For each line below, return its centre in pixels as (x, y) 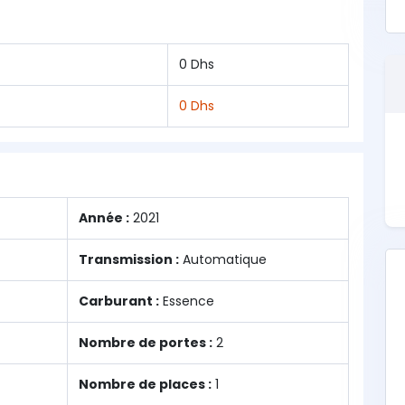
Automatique (223, 259)
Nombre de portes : (146, 343)
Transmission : (129, 259)
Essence (187, 301)
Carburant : (119, 301)
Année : (104, 218)
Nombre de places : (145, 384)
